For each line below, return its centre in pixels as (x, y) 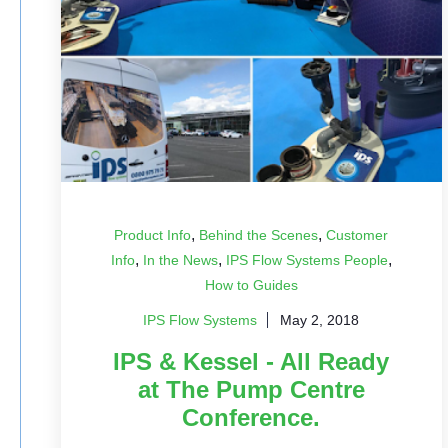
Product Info (153, 235)
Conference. (251, 417)
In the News (180, 260)
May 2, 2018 (320, 320)
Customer (357, 235)
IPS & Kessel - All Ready (251, 361)
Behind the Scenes (259, 235)
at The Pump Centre (251, 389)
